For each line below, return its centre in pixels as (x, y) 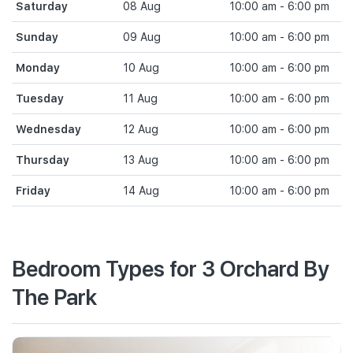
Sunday (37, 37)
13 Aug (140, 160)
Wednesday (48, 129)
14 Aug (141, 191)
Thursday (43, 160)
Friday (33, 191)
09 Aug (141, 37)
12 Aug (140, 129)
